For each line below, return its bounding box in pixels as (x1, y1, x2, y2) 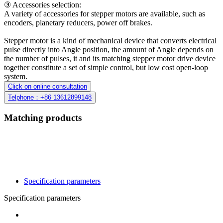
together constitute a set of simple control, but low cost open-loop (4, 63, 208, 72)
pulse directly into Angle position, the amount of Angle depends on (4, 45, 214, 54)
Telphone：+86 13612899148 (8, 93, 92, 101)
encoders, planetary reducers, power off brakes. (4, 18, 152, 27)
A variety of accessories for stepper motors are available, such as (4, 9, 205, 18)
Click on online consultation (8, 82, 87, 90)
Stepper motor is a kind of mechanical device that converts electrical (4, 36, 217, 45)
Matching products (4, 112, 82, 123)
